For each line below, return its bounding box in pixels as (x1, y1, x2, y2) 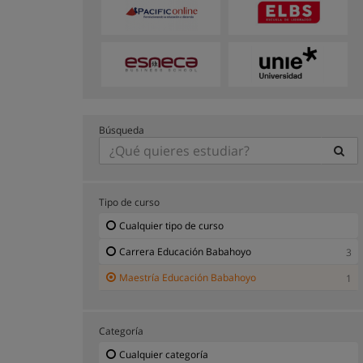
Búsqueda (99, 122, 144, 137)
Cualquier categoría (119, 347, 208, 361)
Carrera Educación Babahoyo (119, 244, 251, 258)
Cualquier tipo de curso (119, 218, 224, 233)
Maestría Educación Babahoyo (119, 270, 256, 284)
